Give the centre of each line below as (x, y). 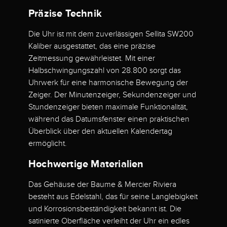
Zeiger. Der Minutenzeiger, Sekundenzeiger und (112, 95)
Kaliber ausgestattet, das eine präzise (92, 46)
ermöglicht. (48, 144)
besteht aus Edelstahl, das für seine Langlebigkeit (113, 197)
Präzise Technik (65, 13)
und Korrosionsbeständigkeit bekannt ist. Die (105, 209)
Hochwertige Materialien (86, 164)
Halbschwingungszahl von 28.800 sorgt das (105, 71)
